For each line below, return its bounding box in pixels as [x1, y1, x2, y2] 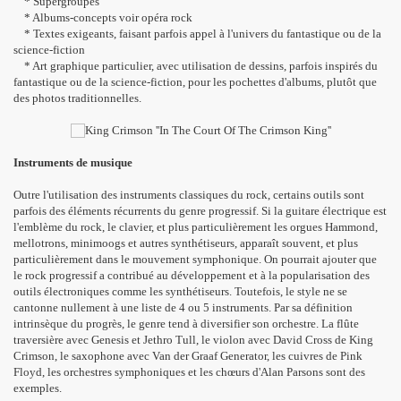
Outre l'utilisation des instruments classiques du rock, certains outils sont [13, 188, 364, 201]
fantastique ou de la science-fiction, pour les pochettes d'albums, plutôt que [13, 75, 377, 89]
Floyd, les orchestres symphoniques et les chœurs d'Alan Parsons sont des [13, 365, 365, 379]
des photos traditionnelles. [13, 91, 141, 105]
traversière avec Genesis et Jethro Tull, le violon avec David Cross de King [13, 333, 373, 346]
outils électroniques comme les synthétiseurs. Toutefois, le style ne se [13, 285, 347, 298]
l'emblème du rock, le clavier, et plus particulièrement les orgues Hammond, [13, 220, 378, 234]
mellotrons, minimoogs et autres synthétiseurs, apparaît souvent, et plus [13, 236, 358, 250]
